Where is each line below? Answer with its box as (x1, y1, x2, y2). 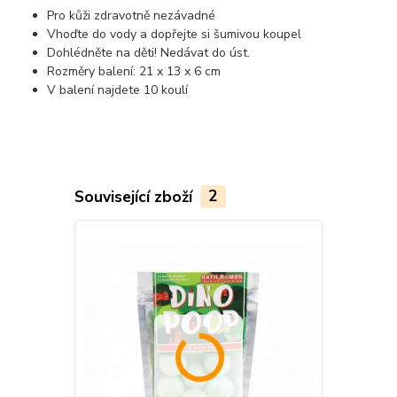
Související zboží (74, 185, 197, 207)
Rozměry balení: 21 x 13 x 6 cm (47, 63, 222, 81)
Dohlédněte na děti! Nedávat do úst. (47, 44, 251, 62)
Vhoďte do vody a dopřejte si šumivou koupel (47, 26, 302, 43)
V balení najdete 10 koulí (47, 82, 189, 99)
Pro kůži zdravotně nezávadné (47, 7, 216, 25)
